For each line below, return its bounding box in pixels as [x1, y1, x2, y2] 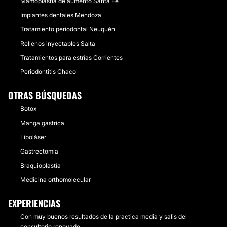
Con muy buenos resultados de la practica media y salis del [20, 213, 187, 220]
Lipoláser [20, 133, 46, 141]
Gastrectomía [20, 147, 58, 155]
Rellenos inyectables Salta [20, 40, 95, 47]
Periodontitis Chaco [20, 68, 76, 75]
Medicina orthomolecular [20, 176, 91, 183]
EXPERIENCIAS [8, 197, 60, 210]
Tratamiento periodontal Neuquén [20, 25, 115, 33]
